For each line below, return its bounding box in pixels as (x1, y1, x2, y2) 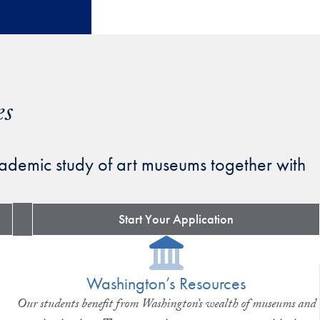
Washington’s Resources (86, 271, 246, 294)
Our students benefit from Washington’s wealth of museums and (16, 294, 316, 316)
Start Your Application (119, 210, 234, 227)
